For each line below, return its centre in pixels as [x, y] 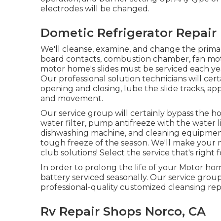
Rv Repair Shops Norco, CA [123, 211]
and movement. [72, 98]
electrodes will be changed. [95, 8]
